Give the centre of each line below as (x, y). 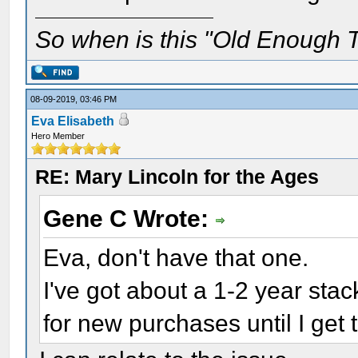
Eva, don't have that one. (176, 257)
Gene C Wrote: (129, 219)
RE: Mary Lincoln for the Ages (177, 177)
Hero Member (58, 136)
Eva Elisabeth (73, 121)
